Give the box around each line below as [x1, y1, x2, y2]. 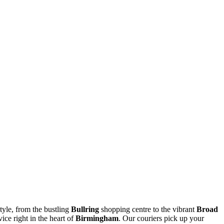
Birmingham [75, 214, 118, 223]
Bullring [71, 205, 99, 214]
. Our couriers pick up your [118, 214, 204, 223]
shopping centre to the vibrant [99, 205, 196, 214]
